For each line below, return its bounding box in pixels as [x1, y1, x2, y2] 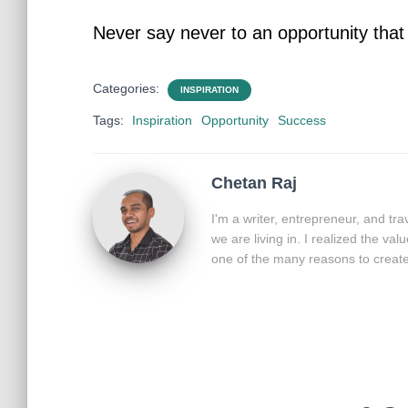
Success [278, 113, 326, 127]
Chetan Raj [210, 174, 297, 192]
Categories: [93, 81, 163, 96]
